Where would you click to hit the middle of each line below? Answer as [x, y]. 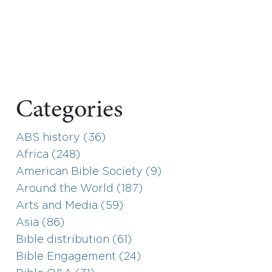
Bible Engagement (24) [78, 257]
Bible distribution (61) [74, 240]
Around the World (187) [79, 189]
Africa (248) [48, 155]
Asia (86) [40, 223]
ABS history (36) [61, 138]
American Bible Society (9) [89, 172]
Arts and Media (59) [70, 206]
